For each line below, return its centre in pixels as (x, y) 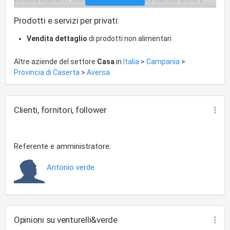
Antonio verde (71, 167)
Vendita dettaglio (57, 38)
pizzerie (27, 10)
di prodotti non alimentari (129, 38)
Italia (132, 61)
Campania (164, 61)
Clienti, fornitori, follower (60, 110)
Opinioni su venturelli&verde (66, 219)
